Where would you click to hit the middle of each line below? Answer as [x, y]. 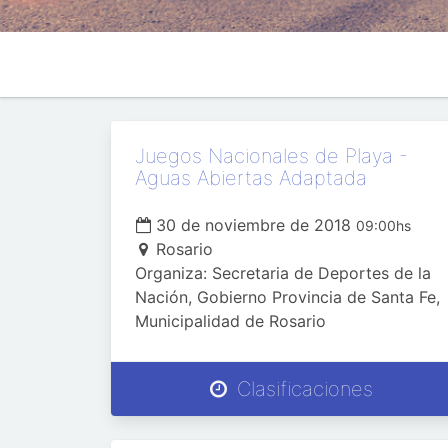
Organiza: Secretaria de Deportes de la [283, 273]
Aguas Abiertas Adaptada [251, 178]
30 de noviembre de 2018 [253, 225]
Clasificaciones [301, 389]
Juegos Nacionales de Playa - [271, 156]
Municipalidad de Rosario [230, 321]
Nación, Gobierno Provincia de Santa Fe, [287, 297]
